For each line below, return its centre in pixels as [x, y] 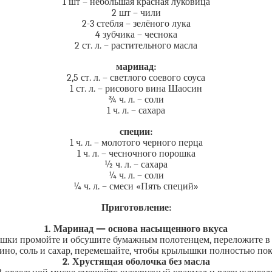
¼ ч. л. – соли [136, 175]
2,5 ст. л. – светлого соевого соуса [136, 78]
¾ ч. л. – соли [136, 100]
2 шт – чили [136, 13]
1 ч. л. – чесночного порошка [136, 154]
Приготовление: [136, 208]
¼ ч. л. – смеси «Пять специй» [136, 186]
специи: [136, 132]
